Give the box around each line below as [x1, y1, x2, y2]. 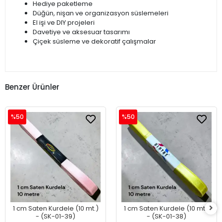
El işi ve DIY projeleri [33, 18, 95, 28]
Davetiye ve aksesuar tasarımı [33, 27, 130, 37]
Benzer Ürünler [5, 81, 59, 92]
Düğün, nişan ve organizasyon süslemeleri [33, 8, 168, 18]
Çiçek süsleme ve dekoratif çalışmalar [33, 37, 156, 47]
